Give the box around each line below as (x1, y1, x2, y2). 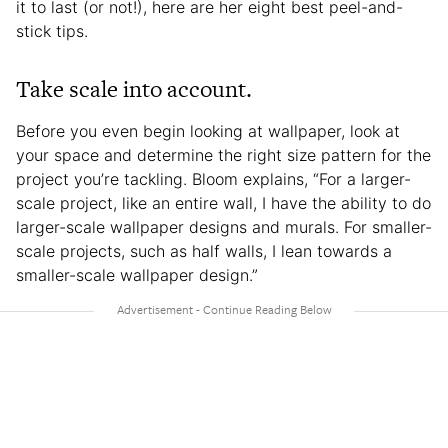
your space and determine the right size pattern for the (16, 144, 431, 165)
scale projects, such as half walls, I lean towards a (16, 240, 392, 261)
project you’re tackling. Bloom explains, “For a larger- (16, 168, 411, 189)
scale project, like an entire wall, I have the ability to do (16, 192, 431, 213)
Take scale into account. (16, 72, 252, 105)
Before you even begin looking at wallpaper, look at (16, 120, 400, 141)
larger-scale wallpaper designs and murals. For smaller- (16, 216, 432, 237)
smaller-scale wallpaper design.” (16, 264, 258, 285)
